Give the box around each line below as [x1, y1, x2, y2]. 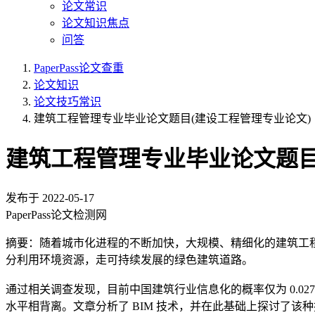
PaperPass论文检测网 [6, 208, 107, 221]
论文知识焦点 [62, 17, 129, 29]
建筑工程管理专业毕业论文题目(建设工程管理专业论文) [34, 112, 311, 124]
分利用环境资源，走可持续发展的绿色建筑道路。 [6, 253, 253, 266]
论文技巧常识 [34, 96, 101, 108]
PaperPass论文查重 [34, 62, 124, 74]
